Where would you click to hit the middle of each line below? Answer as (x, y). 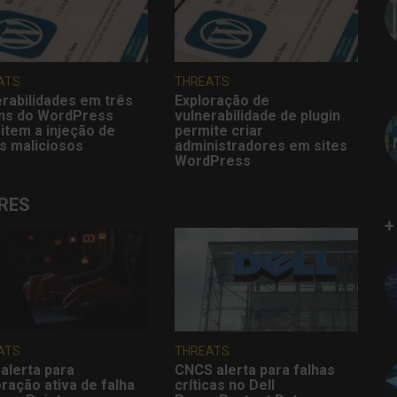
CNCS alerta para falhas (255, 370)
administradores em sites (261, 146)
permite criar (219, 131)
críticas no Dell (225, 385)
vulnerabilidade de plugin (258, 116)
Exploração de (222, 101)
